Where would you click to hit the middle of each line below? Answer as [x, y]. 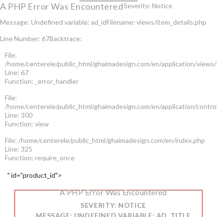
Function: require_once [40, 158]
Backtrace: [66, 39]
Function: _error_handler [42, 81]
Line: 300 [19, 115]
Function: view [27, 124]
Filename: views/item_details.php [156, 22]
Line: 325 [19, 149]
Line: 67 [17, 72]
